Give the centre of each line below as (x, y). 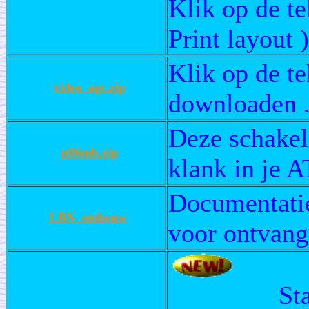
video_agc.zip (89, 87)
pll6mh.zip (89, 152)
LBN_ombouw (88, 217)
